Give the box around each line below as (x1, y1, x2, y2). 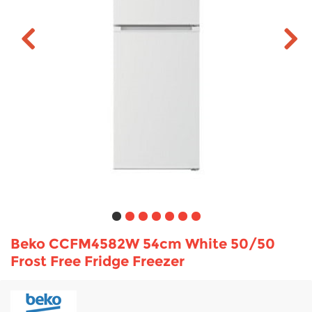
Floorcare (35, 45, 82, 58)
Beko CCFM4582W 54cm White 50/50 (10, 235, 275, 252)
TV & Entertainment (35, 10, 133, 22)
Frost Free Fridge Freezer (10, 252, 185, 270)
